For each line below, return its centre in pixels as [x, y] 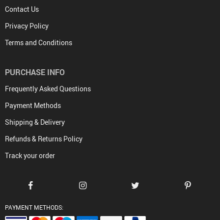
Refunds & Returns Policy [44, 139]
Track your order [30, 156]
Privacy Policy [27, 26]
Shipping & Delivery [35, 122]
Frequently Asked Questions [48, 89]
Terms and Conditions [39, 43]
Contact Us [22, 9]
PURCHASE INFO [35, 72]
